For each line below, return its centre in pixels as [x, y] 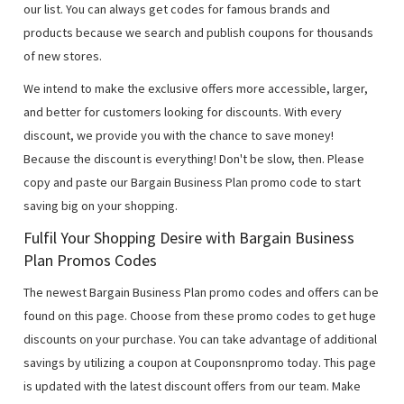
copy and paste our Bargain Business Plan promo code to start [193, 182]
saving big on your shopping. [101, 206]
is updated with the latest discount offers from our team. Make [193, 386]
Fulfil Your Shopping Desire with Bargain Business [189, 238]
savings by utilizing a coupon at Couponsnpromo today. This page [200, 363]
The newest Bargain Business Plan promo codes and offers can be [202, 292]
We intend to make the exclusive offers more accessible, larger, [196, 88]
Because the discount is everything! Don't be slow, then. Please [194, 159]
